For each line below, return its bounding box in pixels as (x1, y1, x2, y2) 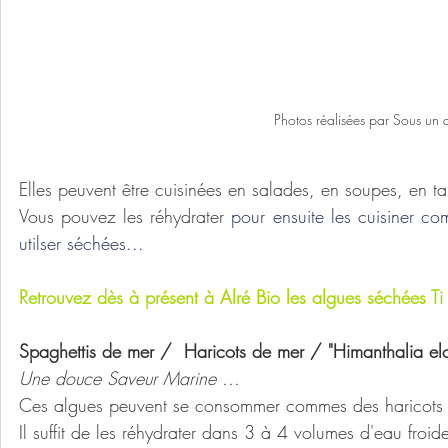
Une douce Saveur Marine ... (19, 365, 240, 390)
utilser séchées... (19, 230, 144, 255)
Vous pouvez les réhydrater (19, 203, 225, 228)
